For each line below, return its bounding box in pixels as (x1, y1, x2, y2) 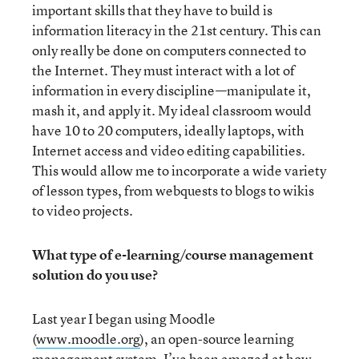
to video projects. (32, 201, 133, 220)
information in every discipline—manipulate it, (32, 81, 311, 99)
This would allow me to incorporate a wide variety (32, 161, 326, 179)
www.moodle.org (36, 329, 140, 348)
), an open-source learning (140, 329, 294, 348)
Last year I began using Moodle (32, 309, 216, 328)
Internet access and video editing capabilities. (32, 141, 305, 159)
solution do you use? (32, 265, 158, 284)
